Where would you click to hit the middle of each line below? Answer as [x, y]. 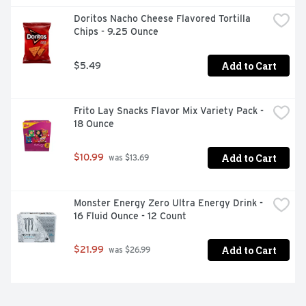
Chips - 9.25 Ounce [116, 32]
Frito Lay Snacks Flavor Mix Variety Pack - [169, 111]
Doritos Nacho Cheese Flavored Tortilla [162, 19]
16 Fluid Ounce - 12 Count [130, 216]
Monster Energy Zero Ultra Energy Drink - [168, 203]
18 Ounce [94, 124]
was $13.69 [128, 158]
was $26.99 [128, 250]
